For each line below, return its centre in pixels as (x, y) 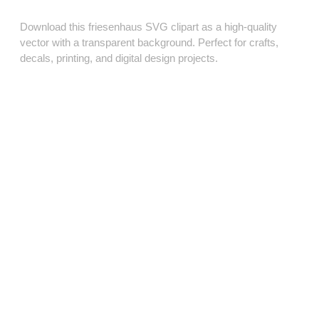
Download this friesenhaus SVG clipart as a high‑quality (148, 27)
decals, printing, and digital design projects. (119, 58)
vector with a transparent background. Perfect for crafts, (149, 43)
